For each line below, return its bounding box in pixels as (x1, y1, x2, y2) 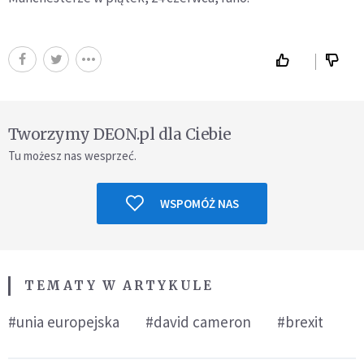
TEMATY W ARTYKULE (24, 277, 214, 293)
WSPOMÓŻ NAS (159, 195, 239, 211)
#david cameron (145, 311, 251, 331)
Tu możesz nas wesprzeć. (8, 147, 136, 163)
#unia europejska (8, 311, 119, 331)
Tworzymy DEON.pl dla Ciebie (8, 123, 232, 144)
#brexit (277, 311, 323, 331)
